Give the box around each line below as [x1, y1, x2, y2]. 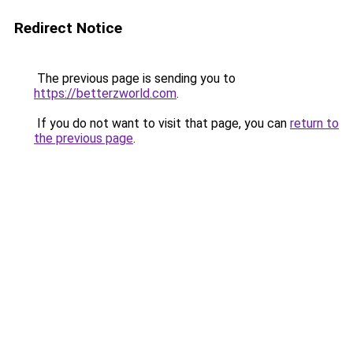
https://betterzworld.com [34, 86, 176, 101]
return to [290, 116, 339, 131]
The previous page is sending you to [34, 71, 236, 86]
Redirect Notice [14, 19, 122, 37]
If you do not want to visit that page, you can [34, 116, 290, 131]
